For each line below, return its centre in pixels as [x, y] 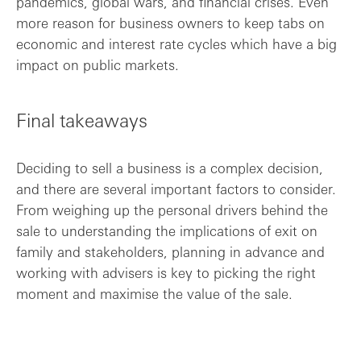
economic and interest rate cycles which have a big [176, 44]
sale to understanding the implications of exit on [167, 230]
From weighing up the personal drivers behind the [172, 210]
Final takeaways [82, 119]
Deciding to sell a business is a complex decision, [170, 168]
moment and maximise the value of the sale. [154, 293]
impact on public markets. [98, 64]
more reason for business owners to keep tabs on [170, 23]
